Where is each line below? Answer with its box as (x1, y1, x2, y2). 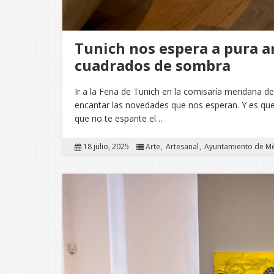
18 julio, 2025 (83, 141, 129, 152)
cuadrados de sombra (75, 55, 231, 76)
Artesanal (166, 141, 199, 152)
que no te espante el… (75, 113, 163, 125)
